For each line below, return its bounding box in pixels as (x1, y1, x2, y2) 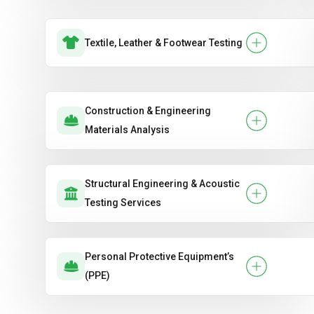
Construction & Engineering (85, 105, 211, 116)
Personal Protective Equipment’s (85, 251, 234, 262)
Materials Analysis (85, 124, 170, 135)
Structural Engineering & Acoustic (85, 178, 240, 189)
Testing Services (85, 197, 161, 208)
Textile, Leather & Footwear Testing (85, 36, 243, 48)
